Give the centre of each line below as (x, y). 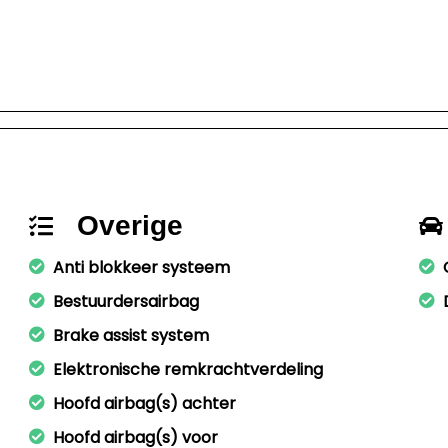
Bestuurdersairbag (126, 301)
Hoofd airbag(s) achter (145, 403)
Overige (130, 225)
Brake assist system (131, 335)
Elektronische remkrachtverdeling (188, 369)
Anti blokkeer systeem (142, 267)
